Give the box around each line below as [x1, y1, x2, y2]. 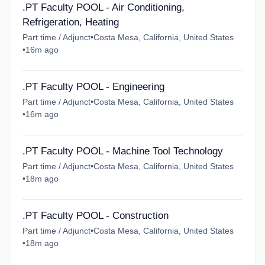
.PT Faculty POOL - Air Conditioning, [22, 2, 185, 14]
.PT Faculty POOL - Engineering [22, 81, 164, 93]
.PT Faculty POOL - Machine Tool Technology [22, 146, 223, 157]
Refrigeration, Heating [22, 17, 119, 28]
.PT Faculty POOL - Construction [22, 210, 169, 222]
